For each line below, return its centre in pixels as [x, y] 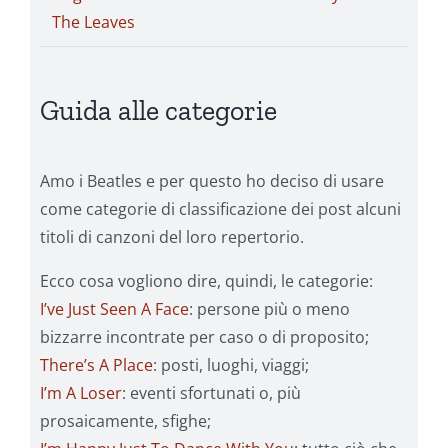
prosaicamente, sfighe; [125, 421]
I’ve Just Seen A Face [114, 309]
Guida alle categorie [158, 110]
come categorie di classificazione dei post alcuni [220, 209]
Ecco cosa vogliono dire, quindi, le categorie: [206, 281]
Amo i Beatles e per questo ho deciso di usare [212, 181]
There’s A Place [96, 365]
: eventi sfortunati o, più [211, 393]
